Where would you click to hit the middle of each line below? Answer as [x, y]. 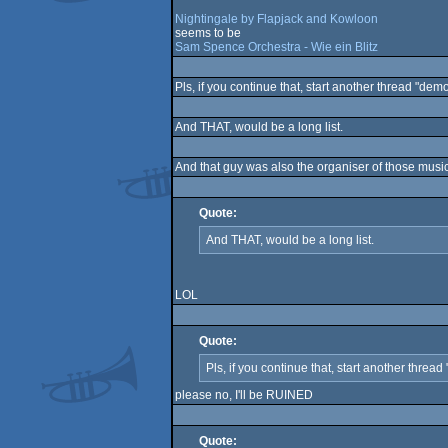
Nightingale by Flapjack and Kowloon [276, 19]
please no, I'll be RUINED [243, 395]
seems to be [207, 33]
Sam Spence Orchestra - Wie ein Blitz [276, 47]
